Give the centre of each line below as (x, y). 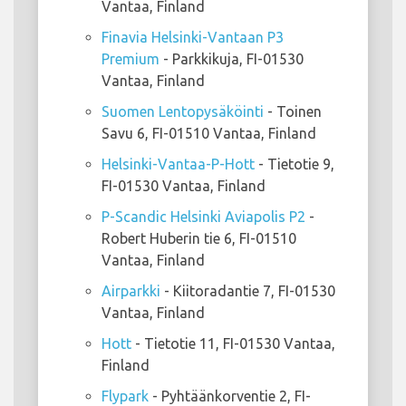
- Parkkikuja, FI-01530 (232, 59)
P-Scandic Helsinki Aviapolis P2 (203, 217)
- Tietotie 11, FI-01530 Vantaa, (233, 344)
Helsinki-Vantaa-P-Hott (178, 164)
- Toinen (293, 112)
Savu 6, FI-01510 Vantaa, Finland (209, 134)
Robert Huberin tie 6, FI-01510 (199, 239)
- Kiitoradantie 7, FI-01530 (248, 291)
